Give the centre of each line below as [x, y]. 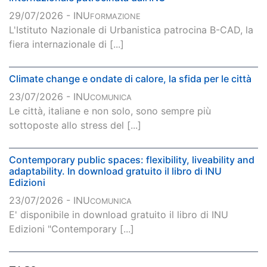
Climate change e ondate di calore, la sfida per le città [130, 79]
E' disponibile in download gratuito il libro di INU [119, 215]
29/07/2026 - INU [49, 16]
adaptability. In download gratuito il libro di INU [115, 171]
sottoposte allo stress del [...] [75, 125]
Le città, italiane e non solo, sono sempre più [110, 111]
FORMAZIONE [115, 17]
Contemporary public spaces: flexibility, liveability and [132, 160]
